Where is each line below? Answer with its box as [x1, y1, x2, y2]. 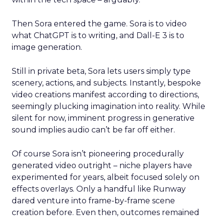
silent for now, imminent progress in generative [12, 113, 195, 123]
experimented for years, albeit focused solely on [12, 173, 199, 182]
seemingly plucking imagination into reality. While [12, 102, 205, 111]
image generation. [12, 43, 82, 52]
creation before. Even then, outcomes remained [12, 208, 199, 217]
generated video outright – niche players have [12, 161, 192, 170]
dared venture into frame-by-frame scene [12, 196, 175, 205]
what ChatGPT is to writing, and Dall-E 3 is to [12, 31, 184, 40]
